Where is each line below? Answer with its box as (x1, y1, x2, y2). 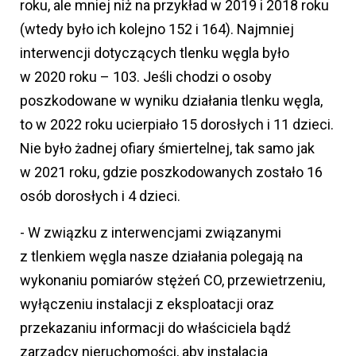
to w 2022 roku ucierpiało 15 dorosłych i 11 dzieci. (20, 116, 334, 133)
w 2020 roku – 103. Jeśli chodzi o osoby (20, 68, 272, 86)
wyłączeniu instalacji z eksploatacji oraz (20, 296, 274, 313)
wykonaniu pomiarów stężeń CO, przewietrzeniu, (20, 272, 325, 289)
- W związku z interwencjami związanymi (20, 224, 281, 242)
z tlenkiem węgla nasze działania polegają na (20, 248, 303, 265)
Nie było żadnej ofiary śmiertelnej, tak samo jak (20, 140, 315, 157)
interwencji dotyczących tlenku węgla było (20, 44, 289, 62)
